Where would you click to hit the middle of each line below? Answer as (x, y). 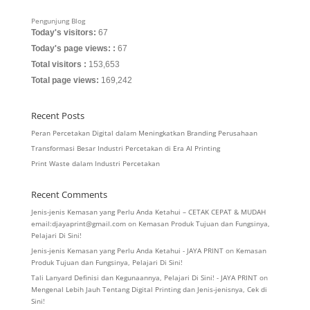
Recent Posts (57, 116)
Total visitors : (60, 65)
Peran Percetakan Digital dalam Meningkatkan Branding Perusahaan (144, 133)
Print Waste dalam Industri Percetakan (95, 164)
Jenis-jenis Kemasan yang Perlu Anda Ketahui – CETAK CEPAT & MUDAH (148, 212)
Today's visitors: (64, 33)
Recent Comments (69, 195)
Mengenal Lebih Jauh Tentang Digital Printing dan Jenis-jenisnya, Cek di (149, 290)
